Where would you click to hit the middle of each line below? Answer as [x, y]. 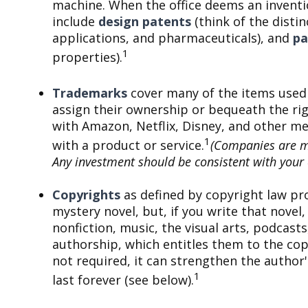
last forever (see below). [123, 280]
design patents [145, 22]
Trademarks [90, 93]
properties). [88, 57]
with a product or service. [129, 145]
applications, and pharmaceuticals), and [173, 38]
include [76, 22]
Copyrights [87, 195]
